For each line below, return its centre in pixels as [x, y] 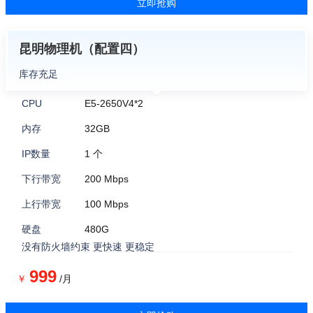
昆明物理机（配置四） [82, 49]
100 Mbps [107, 204]
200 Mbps [107, 179]
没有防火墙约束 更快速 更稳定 [88, 247]
